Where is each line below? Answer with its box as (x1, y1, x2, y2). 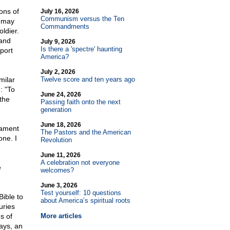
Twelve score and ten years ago (40, 75, 135, 83)
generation (40, 106, 71, 113)
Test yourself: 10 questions (40, 189, 121, 197)
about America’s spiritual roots (40, 197, 130, 204)
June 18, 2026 (40, 121, 81, 128)
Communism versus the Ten (40, 15, 124, 23)
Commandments (40, 23, 89, 30)
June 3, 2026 (40, 182, 78, 189)
